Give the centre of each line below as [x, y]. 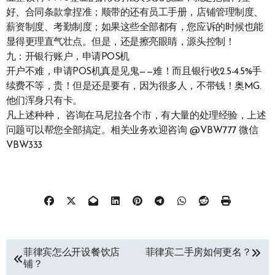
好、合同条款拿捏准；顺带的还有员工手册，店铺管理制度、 [134, 13]
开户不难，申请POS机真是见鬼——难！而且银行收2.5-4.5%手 [134, 72]
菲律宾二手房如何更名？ [198, 253]
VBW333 [24, 146]
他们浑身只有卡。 [44, 102]
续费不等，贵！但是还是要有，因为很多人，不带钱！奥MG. [134, 87]
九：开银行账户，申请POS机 [68, 57]
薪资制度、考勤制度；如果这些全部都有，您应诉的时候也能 [134, 28]
